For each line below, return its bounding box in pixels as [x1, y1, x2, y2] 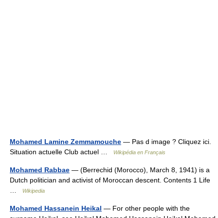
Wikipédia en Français [113, 149, 165, 156]
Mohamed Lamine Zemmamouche [10, 138, 121, 146]
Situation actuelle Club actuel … [10, 148, 113, 156]
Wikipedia [22, 188, 45, 194]
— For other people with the [102, 204, 190, 213]
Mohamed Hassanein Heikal [10, 204, 102, 213]
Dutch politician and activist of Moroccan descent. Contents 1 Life [10, 176, 210, 184]
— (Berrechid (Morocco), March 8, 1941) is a [70, 166, 210, 174]
